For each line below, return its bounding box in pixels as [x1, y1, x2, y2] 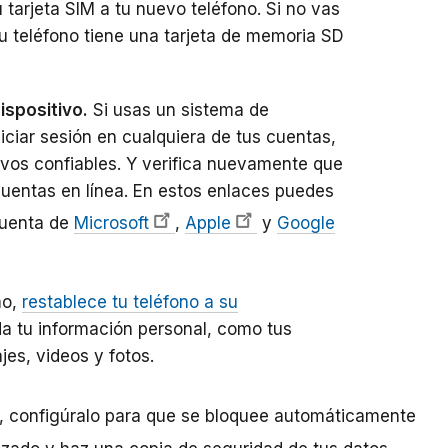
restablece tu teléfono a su [22, 292, 238, 313]
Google [277, 213, 335, 234]
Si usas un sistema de [88, 100, 269, 121]
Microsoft [74, 213, 149, 234]
